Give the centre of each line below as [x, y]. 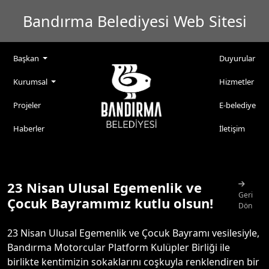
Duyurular [237, 58]
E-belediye [237, 105]
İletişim [232, 128]
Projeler [27, 105]
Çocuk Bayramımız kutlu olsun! [110, 203]
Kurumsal [31, 82]
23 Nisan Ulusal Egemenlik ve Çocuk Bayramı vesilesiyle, [133, 233]
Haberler [29, 128]
